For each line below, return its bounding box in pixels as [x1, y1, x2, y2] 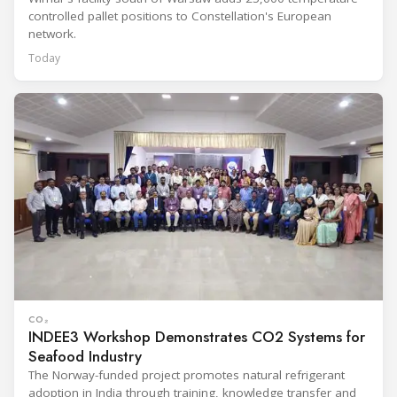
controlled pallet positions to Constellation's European [28, 8, 331, 25]
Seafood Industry [28, 346, 142, 368]
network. [28, 26, 76, 43]
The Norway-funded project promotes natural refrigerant [28, 367, 345, 384]
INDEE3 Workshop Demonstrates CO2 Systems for [28, 326, 365, 348]
